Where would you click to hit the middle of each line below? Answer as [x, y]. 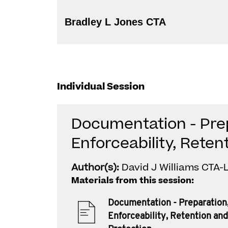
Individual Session [101, 87]
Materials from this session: [133, 181]
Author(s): [96, 168]
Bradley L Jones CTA [156, 22]
